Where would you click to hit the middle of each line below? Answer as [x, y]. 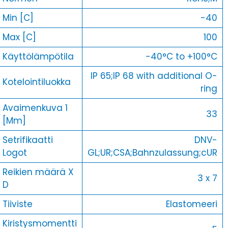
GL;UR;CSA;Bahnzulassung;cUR [152, 153]
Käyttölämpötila [38, 57]
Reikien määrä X [38, 172]
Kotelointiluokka [36, 82]
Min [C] [18, 18]
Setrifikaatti [27, 140]
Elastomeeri [191, 204]
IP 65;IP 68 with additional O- [154, 76]
